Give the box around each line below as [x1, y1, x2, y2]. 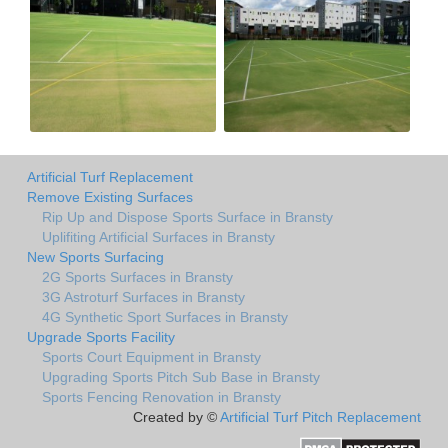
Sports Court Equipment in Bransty [42, 348, 261, 365]
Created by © [133, 408, 220, 425]
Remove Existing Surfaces [27, 188, 193, 205]
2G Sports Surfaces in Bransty [42, 268, 233, 285]
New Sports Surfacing [27, 248, 164, 265]
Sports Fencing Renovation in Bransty [42, 388, 281, 405]
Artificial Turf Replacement [27, 168, 193, 185]
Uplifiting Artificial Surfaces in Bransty [42, 228, 275, 245]
